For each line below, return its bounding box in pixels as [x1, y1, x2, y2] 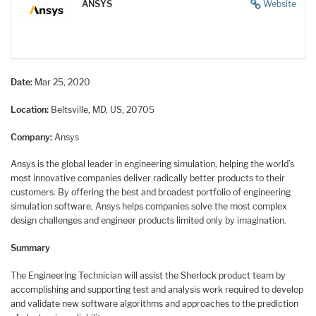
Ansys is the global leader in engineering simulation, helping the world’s [11, 159, 294, 170]
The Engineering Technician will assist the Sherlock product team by [11, 269, 286, 281]
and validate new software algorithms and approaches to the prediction [11, 298, 298, 309]
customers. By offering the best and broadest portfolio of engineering [11, 187, 291, 198]
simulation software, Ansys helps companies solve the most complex [11, 201, 287, 212]
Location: [11, 104, 49, 116]
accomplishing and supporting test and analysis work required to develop [11, 284, 303, 295]
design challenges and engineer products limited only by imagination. [11, 215, 286, 226]
